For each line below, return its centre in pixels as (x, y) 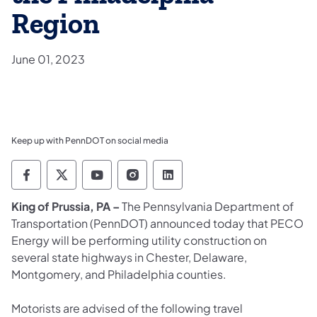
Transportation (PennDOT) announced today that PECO (157, 223)
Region (56, 24)
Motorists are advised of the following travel (127, 308)
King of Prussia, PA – (65, 206)
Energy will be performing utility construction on (139, 240)
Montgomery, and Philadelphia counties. (120, 274)
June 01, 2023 (48, 59)
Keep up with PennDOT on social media (90, 140)
